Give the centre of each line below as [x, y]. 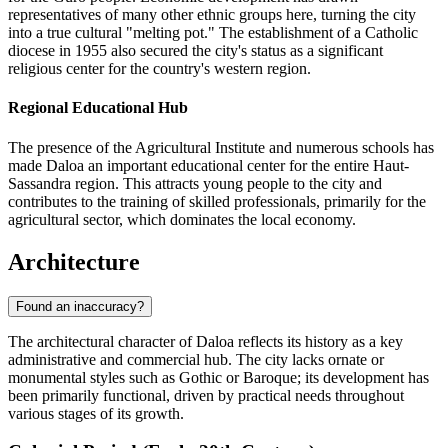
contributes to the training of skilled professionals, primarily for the [217, 201]
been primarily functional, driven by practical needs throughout [206, 395]
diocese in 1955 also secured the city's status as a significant [195, 51]
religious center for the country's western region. [159, 69]
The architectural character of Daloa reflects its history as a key [205, 341]
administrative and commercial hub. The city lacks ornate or [196, 359]
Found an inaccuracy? [80, 306]
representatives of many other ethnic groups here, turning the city [212, 15]
